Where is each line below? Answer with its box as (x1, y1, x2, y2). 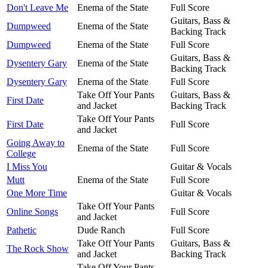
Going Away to (7, 137, 65, 148)
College (7, 148, 36, 159)
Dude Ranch (77, 224, 125, 235)
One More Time (7, 187, 67, 198)
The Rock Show (7, 243, 69, 254)
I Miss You (7, 161, 47, 172)
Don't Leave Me (7, 2, 68, 13)
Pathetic (7, 224, 36, 235)
